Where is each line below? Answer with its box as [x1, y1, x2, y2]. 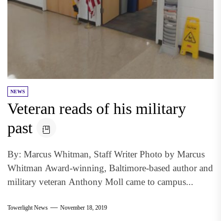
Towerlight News [7, 204, 48, 211]
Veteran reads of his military [7, 100, 186, 117]
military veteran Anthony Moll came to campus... [7, 177, 193, 187]
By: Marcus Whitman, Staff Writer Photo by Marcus [7, 149, 205, 159]
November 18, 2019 [60, 204, 107, 211]
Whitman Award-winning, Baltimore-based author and [7, 163, 213, 173]
